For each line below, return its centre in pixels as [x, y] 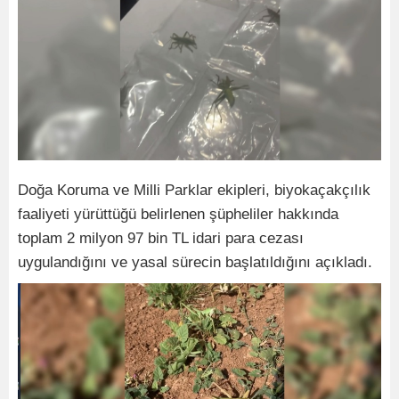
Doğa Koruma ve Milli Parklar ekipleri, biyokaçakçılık [194, 190]
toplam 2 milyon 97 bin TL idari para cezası [161, 238]
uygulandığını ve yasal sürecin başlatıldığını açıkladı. [195, 262]
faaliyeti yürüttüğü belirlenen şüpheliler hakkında [178, 214]
